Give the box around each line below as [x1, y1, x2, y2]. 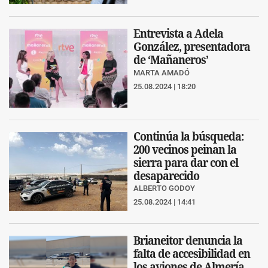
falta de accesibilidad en [133, 246, 250, 260]
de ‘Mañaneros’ [133, 52, 208, 66]
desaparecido [133, 168, 199, 182]
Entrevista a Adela [133, 26, 223, 40]
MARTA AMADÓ [133, 68, 190, 77]
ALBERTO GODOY [133, 184, 195, 193]
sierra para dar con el [133, 155, 238, 169]
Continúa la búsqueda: [133, 129, 243, 143]
